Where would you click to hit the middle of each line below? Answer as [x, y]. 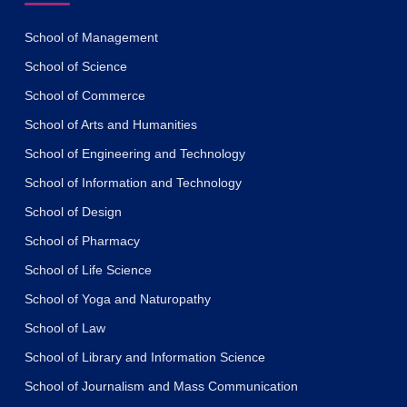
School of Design [73, 212]
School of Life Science [88, 270]
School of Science [76, 67]
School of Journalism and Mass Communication [161, 387]
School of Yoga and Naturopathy [118, 299]
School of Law [65, 328]
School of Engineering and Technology [135, 154]
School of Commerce [85, 96]
